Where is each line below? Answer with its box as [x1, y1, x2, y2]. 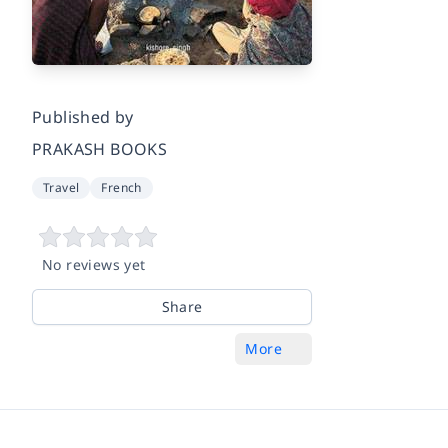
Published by [32, 105, 134, 128]
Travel [43, 178, 80, 196]
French [101, 178, 142, 196]
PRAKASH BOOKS [32, 137, 168, 160]
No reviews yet [42, 254, 146, 274]
